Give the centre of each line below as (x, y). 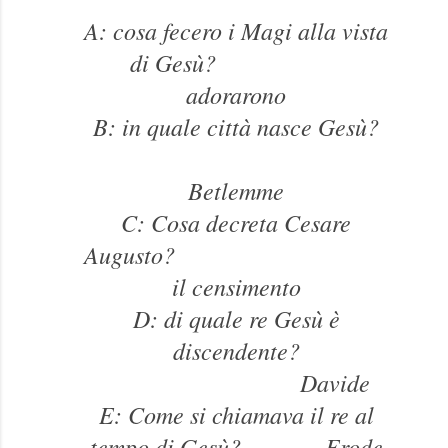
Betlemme (236, 189)
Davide (236, 381)
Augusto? (236, 253)
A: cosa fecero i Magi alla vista (236, 29)
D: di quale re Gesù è (236, 317)
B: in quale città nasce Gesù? (236, 125)
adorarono (236, 93)
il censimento (236, 285)
